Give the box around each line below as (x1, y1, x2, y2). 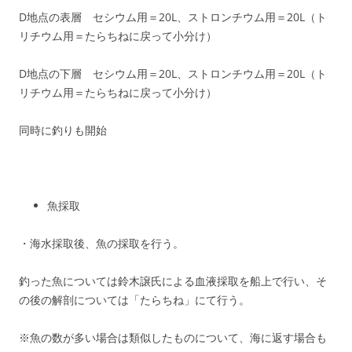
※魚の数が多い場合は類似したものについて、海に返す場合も (19, 330, 327, 345)
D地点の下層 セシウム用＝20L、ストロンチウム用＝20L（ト (19, 66, 327, 81)
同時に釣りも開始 (19, 123, 107, 137)
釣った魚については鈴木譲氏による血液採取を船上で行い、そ (19, 273, 327, 288)
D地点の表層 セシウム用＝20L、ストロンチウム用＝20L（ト (19, 9, 327, 24)
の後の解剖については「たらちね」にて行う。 (19, 292, 250, 307)
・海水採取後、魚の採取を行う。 (19, 236, 184, 251)
